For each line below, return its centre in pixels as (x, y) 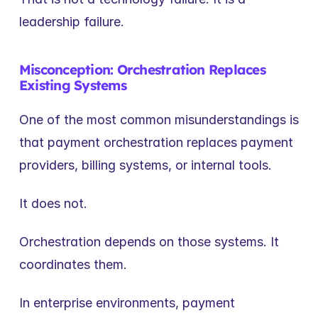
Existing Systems (73, 85)
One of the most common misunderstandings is (159, 120)
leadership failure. (72, 22)
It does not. (53, 203)
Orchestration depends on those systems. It (149, 242)
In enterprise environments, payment (127, 303)
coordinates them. (73, 264)
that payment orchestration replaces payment (156, 142)
